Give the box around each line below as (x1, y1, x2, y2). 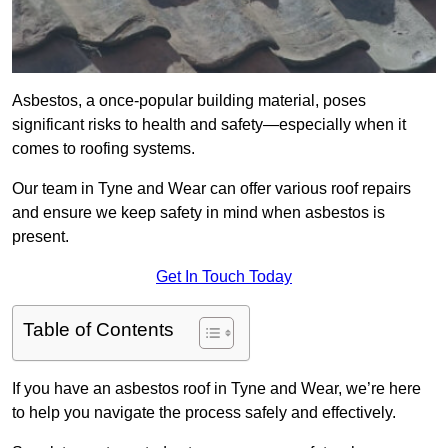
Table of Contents (23, 319, 174, 341)
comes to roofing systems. (12, 140, 195, 158)
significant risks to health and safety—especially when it (12, 116, 406, 134)
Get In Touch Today (156, 268, 292, 286)
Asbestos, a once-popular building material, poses (12, 92, 366, 110)
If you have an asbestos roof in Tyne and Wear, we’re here (12, 380, 421, 398)
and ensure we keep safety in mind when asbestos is (12, 204, 385, 222)
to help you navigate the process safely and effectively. (12, 404, 396, 422)
